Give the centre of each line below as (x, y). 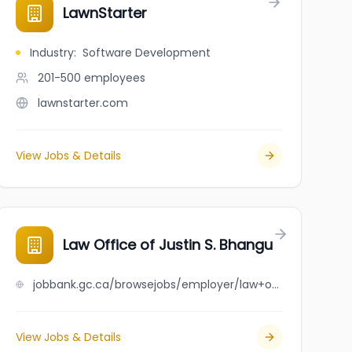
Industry (51, 53)
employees (114, 78)
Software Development (146, 53)
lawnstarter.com (82, 103)
